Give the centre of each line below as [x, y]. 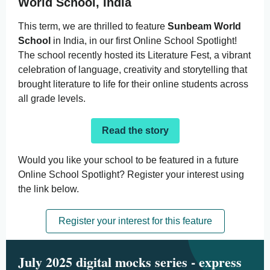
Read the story [135, 130]
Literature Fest [178, 55]
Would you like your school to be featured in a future [128, 160]
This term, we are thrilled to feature [93, 26]
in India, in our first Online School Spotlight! [145, 41]
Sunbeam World [204, 26]
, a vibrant [230, 55]
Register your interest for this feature [135, 221]
